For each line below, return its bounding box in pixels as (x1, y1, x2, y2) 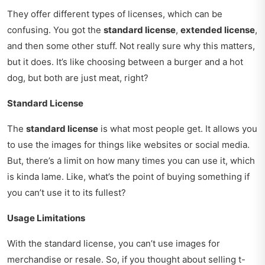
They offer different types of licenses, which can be (7, 8, 222, 20)
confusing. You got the (7, 24, 104, 36)
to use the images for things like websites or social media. (7, 139, 250, 151)
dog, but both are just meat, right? (7, 72, 148, 84)
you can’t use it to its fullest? (7, 187, 126, 199)
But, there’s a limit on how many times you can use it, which (7, 155, 255, 167)
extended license (180, 24, 255, 36)
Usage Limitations (7, 212, 85, 224)
